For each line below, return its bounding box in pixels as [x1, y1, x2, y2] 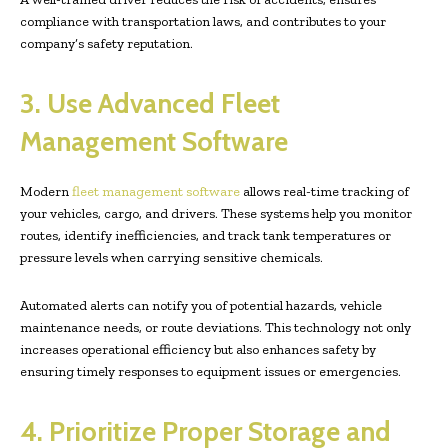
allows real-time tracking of [240, 183, 409, 201]
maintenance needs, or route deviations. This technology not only [20, 319, 411, 337]
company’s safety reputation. [20, 35, 193, 53]
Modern [20, 183, 72, 201]
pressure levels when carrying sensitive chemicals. [20, 249, 326, 267]
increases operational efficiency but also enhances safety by [20, 341, 376, 359]
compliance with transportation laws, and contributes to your [20, 13, 386, 31]
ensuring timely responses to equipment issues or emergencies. [20, 363, 401, 381]
